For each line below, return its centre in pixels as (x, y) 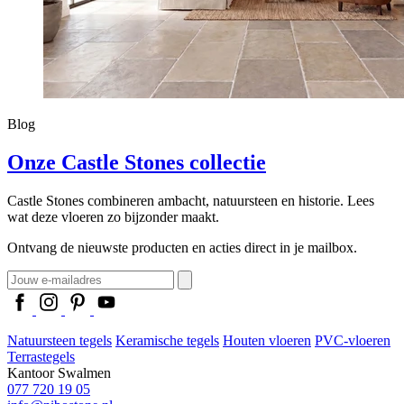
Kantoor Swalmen (59, 372)
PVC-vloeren (353, 340)
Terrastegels (41, 356)
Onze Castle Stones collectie (137, 162)
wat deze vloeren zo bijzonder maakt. (113, 216)
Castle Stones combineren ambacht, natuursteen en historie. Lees (191, 200)
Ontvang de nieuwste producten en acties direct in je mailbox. (182, 247)
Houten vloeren (267, 340)
